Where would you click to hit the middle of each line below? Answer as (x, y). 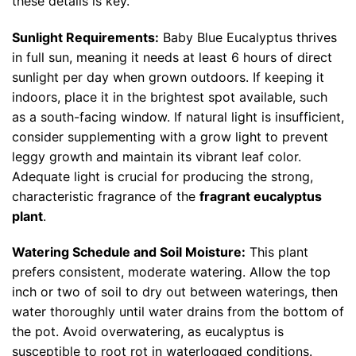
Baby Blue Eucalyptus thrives (248, 37)
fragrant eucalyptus (261, 196)
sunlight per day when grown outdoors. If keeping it (168, 77)
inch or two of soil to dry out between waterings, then (175, 292)
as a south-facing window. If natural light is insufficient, (178, 116)
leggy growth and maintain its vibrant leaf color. (157, 156)
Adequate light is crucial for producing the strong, (163, 176)
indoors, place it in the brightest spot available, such (170, 97)
